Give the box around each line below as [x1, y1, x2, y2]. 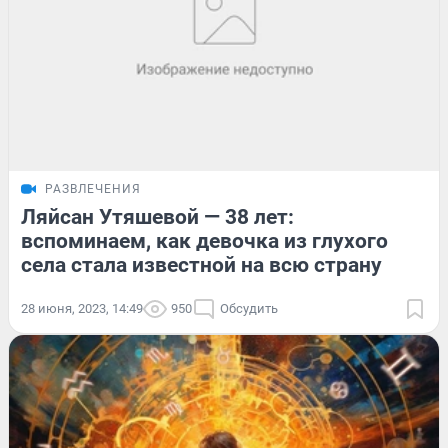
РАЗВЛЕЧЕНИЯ [45, 181, 141, 196]
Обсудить [220, 300, 278, 316]
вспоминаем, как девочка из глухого [21, 228, 388, 253]
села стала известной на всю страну [21, 252, 382, 277]
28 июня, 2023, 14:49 [21, 300, 143, 316]
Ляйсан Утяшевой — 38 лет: [21, 204, 294, 229]
